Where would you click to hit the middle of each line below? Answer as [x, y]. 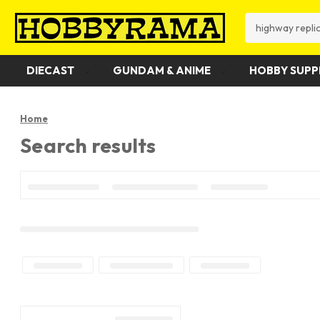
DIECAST [51, 70]
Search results [88, 145]
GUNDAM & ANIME [162, 70]
